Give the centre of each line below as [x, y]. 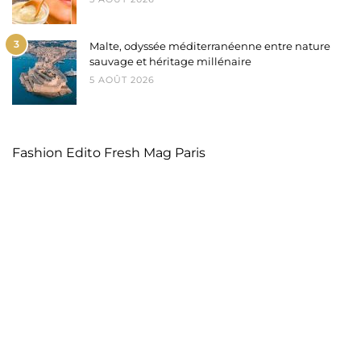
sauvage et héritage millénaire [170, 62]
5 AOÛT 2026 [122, 80]
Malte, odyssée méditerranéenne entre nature [210, 46]
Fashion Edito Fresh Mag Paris [109, 153]
